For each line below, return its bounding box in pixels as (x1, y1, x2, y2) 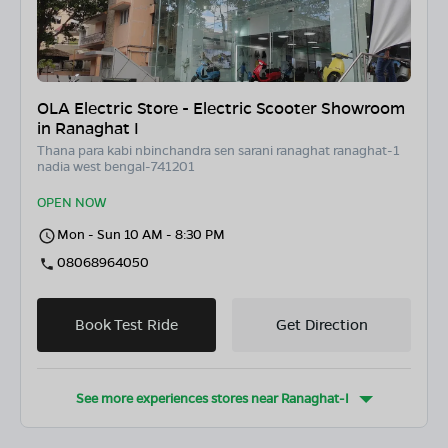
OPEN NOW (37, 193, 106, 211)
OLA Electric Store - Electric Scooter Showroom (37, 97, 405, 119)
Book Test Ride (75, 314, 178, 335)
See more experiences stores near (75, 389, 281, 407)
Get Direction (275, 314, 368, 335)
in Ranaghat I (37, 117, 139, 139)
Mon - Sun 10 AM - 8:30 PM (57, 225, 225, 243)
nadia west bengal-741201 (37, 157, 195, 175)
